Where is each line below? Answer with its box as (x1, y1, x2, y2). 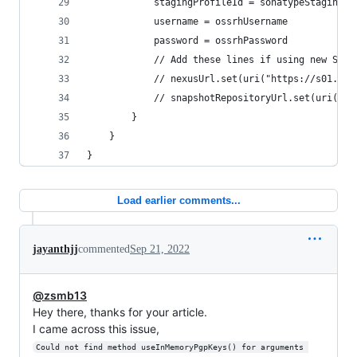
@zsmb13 (33, 288, 87, 302)
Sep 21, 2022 (130, 243, 190, 255)
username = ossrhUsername (87, 16, 288, 27)
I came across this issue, (33, 322, 159, 335)
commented (78, 243, 130, 255)
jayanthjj (33, 243, 78, 255)
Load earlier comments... (116, 194, 241, 206)
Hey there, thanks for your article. (33, 305, 207, 319)
